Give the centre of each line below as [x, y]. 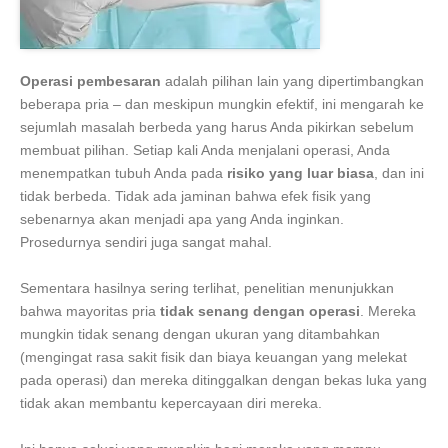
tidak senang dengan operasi [260, 310]
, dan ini [399, 172]
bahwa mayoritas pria [90, 310]
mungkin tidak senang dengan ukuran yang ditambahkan [200, 333]
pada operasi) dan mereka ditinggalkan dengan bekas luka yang [223, 379]
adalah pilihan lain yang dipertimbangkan [292, 80]
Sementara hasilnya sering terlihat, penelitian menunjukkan [207, 287]
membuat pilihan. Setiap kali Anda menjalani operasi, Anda [205, 149]
